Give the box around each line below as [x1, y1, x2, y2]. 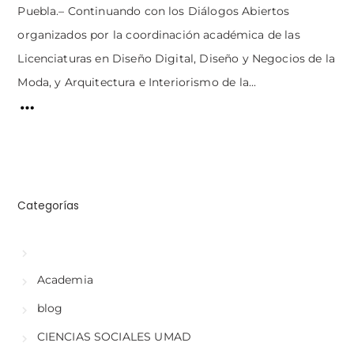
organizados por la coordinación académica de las [17, 28, 300, 42]
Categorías [17, 198, 80, 213]
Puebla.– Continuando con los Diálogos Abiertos [17, 5, 290, 18]
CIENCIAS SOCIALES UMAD [36, 330, 191, 343]
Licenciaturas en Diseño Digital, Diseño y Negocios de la [17, 52, 336, 66]
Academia [36, 273, 93, 286]
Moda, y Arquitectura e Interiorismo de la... [17, 76, 257, 89]
